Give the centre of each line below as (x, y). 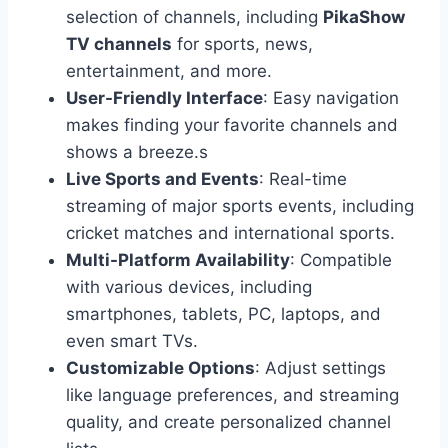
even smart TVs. (132, 341)
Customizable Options (160, 368)
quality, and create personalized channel (228, 422)
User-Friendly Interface (164, 98)
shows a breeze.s (137, 152)
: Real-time (303, 179)
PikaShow (364, 17)
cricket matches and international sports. (230, 233)
